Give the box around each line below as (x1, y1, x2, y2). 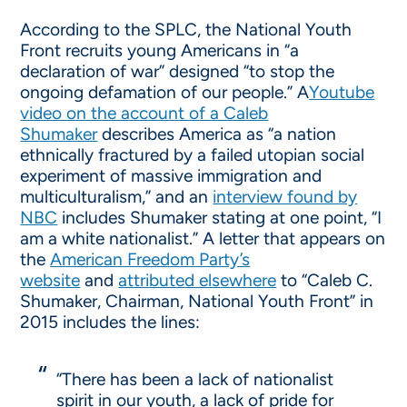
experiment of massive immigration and (20, 165, 323, 186)
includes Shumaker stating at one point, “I (57, 207, 382, 228)
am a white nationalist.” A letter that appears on (20, 228, 386, 249)
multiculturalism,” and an (20, 186, 213, 207)
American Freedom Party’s (50, 249, 251, 270)
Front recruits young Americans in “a (20, 40, 300, 61)
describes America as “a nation (97, 124, 337, 144)
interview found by (213, 186, 358, 207)
